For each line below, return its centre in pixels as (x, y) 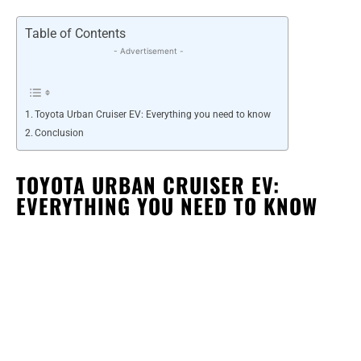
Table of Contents (75, 33)
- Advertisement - (148, 50)
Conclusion (60, 133)
